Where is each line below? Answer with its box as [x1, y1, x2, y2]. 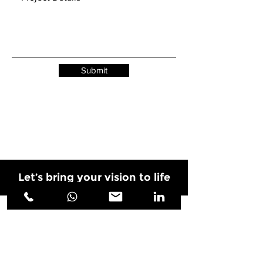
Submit [80, 65, 107, 75]
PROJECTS [12, 243, 61, 252]
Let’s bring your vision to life [18, 171, 170, 184]
